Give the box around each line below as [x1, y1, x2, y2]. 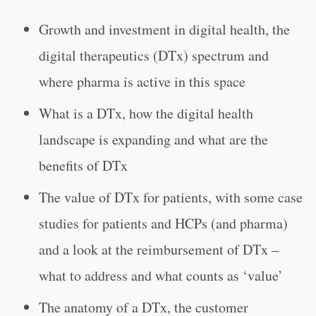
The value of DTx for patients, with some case [39, 188, 303, 207]
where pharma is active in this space [39, 72, 245, 91]
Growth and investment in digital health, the [39, 20, 290, 39]
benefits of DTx [39, 156, 128, 175]
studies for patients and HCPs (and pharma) [39, 214, 288, 233]
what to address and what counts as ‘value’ [39, 266, 283, 285]
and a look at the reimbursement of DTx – [39, 240, 279, 259]
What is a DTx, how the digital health [39, 104, 253, 123]
